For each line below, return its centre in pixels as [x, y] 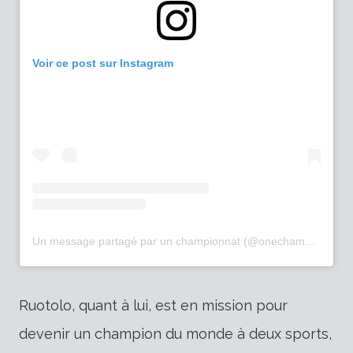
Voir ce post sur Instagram [103, 63]
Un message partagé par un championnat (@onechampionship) [310, 242]
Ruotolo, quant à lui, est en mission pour [153, 306]
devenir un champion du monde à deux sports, [175, 334]
